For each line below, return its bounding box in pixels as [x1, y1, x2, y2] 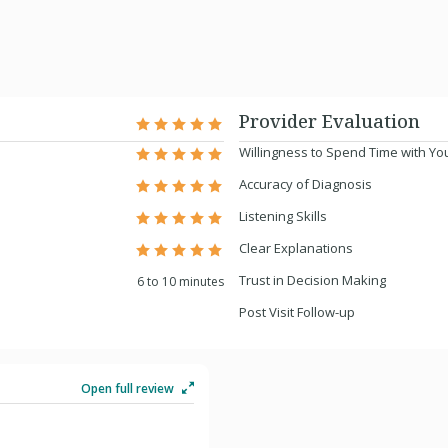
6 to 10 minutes [137, 273, 224, 290]
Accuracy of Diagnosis [239, 175, 372, 193]
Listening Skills [239, 207, 327, 225]
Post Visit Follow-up [239, 303, 355, 321]
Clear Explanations [239, 239, 353, 257]
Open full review [81, 380, 177, 397]
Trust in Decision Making [239, 271, 386, 289]
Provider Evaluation [239, 109, 420, 133]
